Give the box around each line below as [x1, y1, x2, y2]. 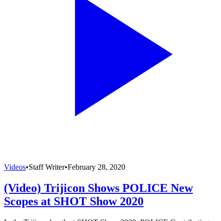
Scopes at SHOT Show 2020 [4, 195, 144, 208]
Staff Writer [29, 163, 65, 172]
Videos [4, 163, 26, 172]
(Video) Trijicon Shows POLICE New [4, 182, 193, 195]
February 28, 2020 [68, 163, 125, 172]
